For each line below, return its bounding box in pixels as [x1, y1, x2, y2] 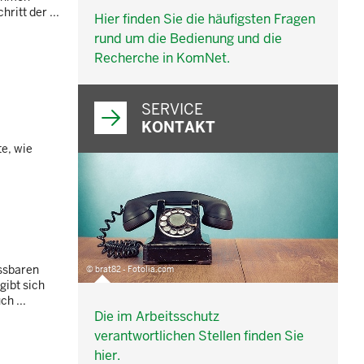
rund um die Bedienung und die [94, 30, 282, 48]
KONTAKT [141, 118, 215, 137]
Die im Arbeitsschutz [94, 308, 219, 326]
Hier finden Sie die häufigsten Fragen [94, 11, 315, 28]
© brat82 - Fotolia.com [86, 264, 174, 275]
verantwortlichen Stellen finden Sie [94, 327, 304, 345]
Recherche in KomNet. [94, 50, 230, 67]
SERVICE [141, 100, 203, 119]
